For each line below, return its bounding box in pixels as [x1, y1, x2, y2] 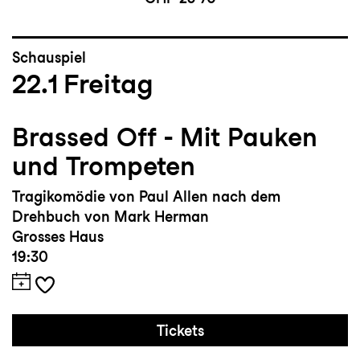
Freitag [63, 67, 153, 100]
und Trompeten [12, 150, 195, 182]
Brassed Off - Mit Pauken [12, 121, 317, 153]
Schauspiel [12, 49, 86, 67]
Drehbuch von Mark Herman [12, 208, 209, 226]
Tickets [156, 322, 204, 340]
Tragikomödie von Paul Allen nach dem [12, 188, 280, 206]
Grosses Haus [12, 228, 104, 246]
